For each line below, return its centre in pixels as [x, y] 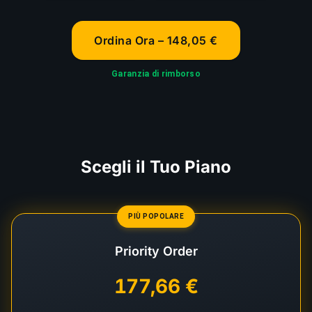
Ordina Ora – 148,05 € [156, 40]
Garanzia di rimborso [156, 74]
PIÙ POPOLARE [156, 216]
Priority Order [156, 251]
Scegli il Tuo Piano [156, 167]
